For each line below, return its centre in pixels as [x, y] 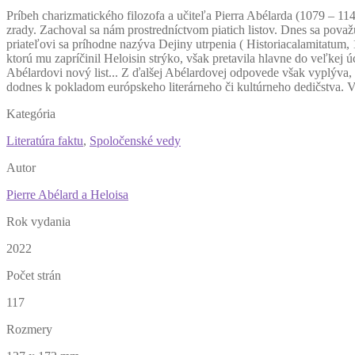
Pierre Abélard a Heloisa [67, 195]
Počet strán [34, 276]
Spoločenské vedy [135, 141]
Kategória [31, 114]
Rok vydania [38, 222]
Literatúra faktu [45, 141]
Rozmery [29, 330]
